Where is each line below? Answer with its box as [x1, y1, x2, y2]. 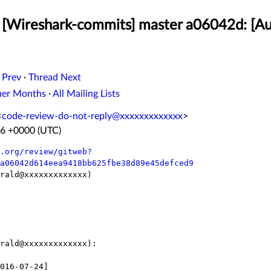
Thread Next [28, 73, 81, 83]
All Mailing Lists [53, 89, 120, 99]
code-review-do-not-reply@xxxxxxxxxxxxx [2, 111, 183, 122]
